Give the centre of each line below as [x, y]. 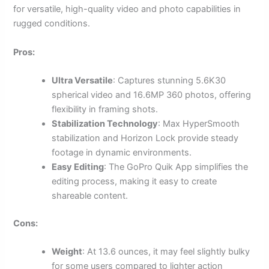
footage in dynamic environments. [122, 153]
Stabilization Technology [105, 124]
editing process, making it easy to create [134, 182]
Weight [67, 252]
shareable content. [90, 196]
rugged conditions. [52, 24]
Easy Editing [78, 167]
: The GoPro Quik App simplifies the [176, 167]
